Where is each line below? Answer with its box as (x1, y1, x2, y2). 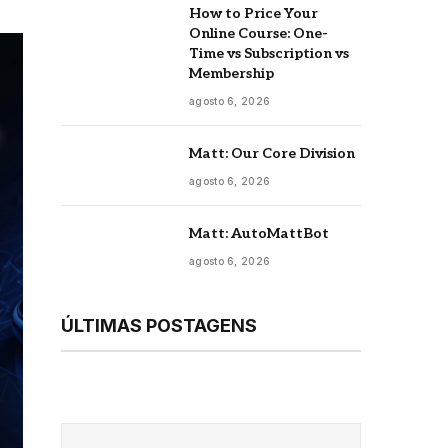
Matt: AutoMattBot (189, 224, 329, 242)
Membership (189, 64, 274, 82)
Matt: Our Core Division (189, 144, 355, 162)
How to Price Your (189, 4, 318, 22)
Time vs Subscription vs (189, 44, 349, 62)
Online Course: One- (189, 24, 328, 42)
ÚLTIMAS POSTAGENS (61, 314, 257, 336)
